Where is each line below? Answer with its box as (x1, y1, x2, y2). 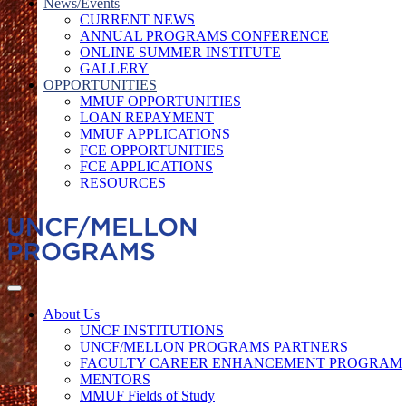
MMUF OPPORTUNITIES (80, 93, 241, 109)
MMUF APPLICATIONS (80, 126, 230, 141)
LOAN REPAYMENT (80, 110, 214, 125)
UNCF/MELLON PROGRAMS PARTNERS (80, 339, 348, 354)
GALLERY (80, 61, 149, 76)
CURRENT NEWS (80, 12, 195, 27)
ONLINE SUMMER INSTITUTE (80, 44, 281, 60)
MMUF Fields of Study (80, 388, 215, 403)
